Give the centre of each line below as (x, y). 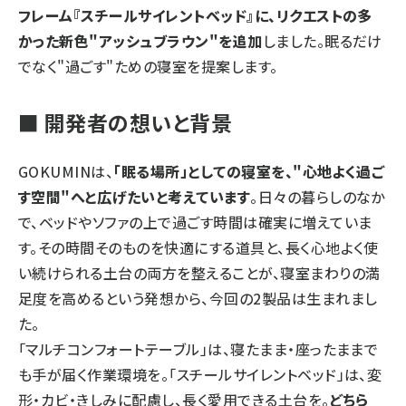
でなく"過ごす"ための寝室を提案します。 (148, 67)
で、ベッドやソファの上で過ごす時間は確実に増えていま (195, 222)
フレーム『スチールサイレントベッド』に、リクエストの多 (195, 16)
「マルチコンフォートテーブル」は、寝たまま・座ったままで (198, 349)
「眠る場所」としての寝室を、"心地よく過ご (249, 172)
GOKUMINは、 (66, 172)
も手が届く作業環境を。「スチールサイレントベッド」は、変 (200, 375)
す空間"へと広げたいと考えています (135, 197)
